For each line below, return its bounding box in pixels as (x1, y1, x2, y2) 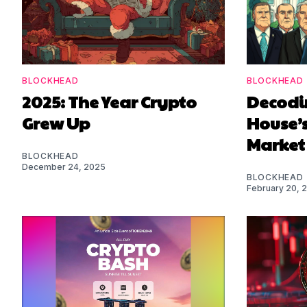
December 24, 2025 (22, 161, 106, 172)
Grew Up (22, 110, 90, 134)
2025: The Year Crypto (22, 89, 197, 113)
